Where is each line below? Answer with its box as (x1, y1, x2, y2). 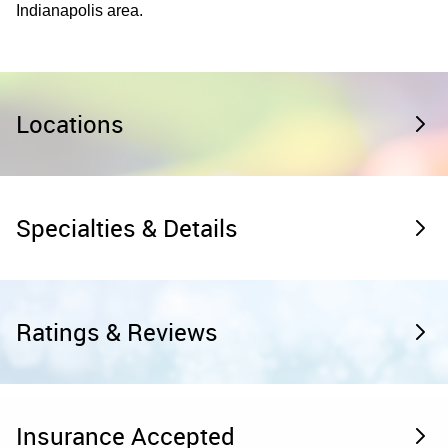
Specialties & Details (16, 212, 238, 245)
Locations (16, 108, 124, 141)
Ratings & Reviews (16, 316, 218, 349)
